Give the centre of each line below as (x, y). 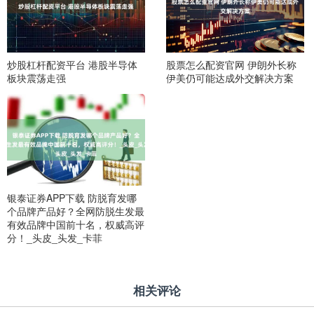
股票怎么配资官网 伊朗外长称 (231, 64)
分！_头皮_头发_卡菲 (55, 237)
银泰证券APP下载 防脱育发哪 (72, 197)
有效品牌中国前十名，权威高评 (76, 224)
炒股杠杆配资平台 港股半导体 (72, 64)
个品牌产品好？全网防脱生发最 (76, 211)
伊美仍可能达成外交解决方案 (230, 77)
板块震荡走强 (36, 77)
